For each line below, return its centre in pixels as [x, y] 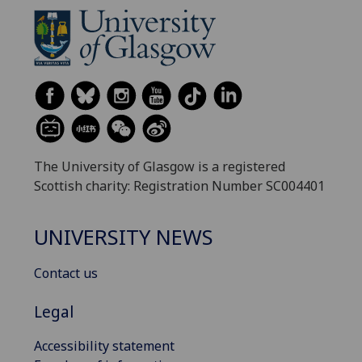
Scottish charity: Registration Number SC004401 [179, 186]
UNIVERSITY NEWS [124, 237]
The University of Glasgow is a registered [160, 167]
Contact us [66, 273]
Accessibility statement [104, 345]
